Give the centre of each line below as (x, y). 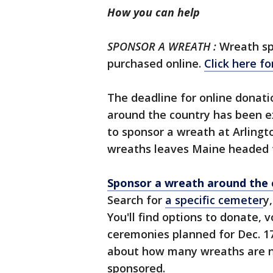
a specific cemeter (214, 200)
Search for (136, 200)
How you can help (154, 12)
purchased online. (156, 63)
